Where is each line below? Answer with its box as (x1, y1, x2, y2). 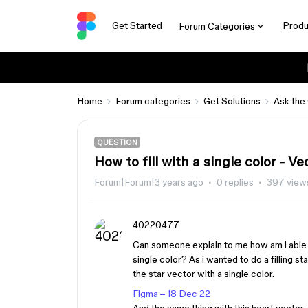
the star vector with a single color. (133, 268, 274, 279)
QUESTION (97, 138, 137, 146)
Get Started (111, 20, 162, 31)
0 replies (217, 177, 254, 188)
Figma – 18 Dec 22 (133, 288, 210, 299)
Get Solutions (203, 96, 261, 107)
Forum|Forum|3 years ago (94, 177, 203, 188)
